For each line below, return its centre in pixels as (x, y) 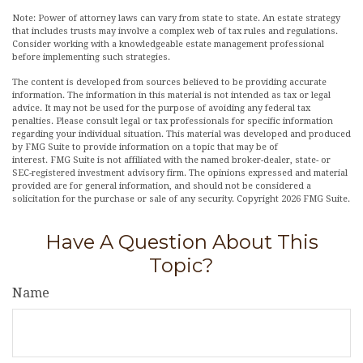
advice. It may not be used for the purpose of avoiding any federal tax (161, 108)
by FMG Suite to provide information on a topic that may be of (145, 147)
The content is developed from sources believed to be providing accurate (169, 82)
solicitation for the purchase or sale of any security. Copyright (147, 199)
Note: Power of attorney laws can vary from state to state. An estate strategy (176, 18)
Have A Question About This (181, 242)
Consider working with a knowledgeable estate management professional (168, 44)
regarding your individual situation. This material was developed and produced (181, 134)
